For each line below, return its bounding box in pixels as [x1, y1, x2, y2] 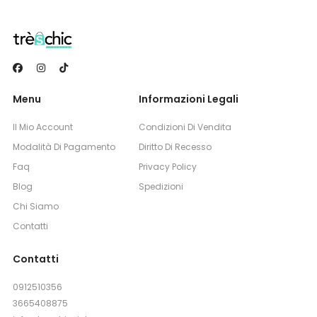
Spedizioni [138, 180, 183, 193]
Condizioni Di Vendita [138, 121, 231, 134]
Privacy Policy [138, 161, 197, 173]
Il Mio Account [12, 121, 73, 134]
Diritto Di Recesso [138, 141, 212, 154]
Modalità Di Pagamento [12, 141, 115, 154]
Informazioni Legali [138, 92, 238, 107]
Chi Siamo [12, 200, 59, 213]
